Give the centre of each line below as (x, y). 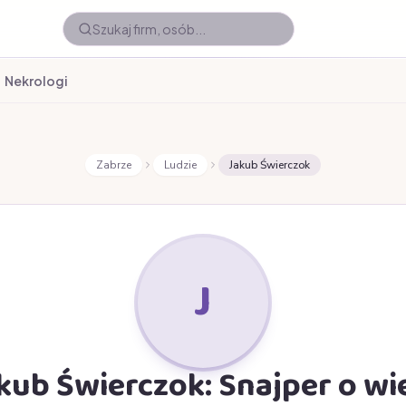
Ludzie (180, 165)
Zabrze (114, 165)
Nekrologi (36, 81)
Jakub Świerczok (270, 165)
